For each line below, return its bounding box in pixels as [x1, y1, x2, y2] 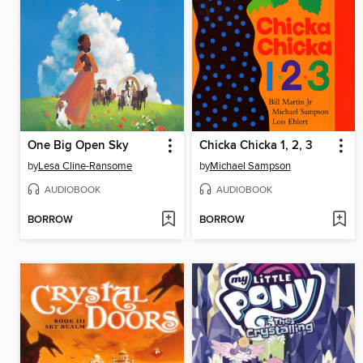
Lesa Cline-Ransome [38, 159, 132, 173]
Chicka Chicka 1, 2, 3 [199, 138, 313, 153]
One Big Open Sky [28, 138, 129, 153]
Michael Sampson [209, 159, 291, 173]
